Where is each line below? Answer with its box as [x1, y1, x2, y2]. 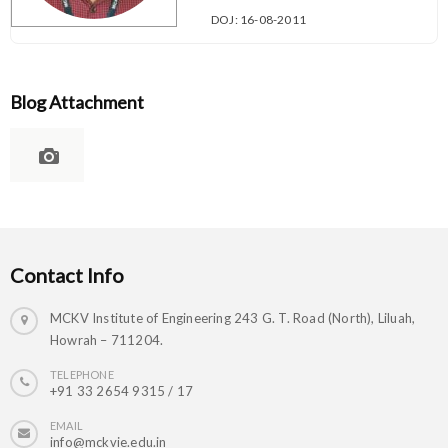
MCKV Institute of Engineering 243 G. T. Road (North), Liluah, [50, 310, 416, 327]
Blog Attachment [10, 91, 144, 114]
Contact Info [10, 263, 124, 288]
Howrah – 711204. [50, 332, 164, 349]
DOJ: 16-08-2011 [211, 12, 306, 28]
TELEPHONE [50, 368, 114, 382]
